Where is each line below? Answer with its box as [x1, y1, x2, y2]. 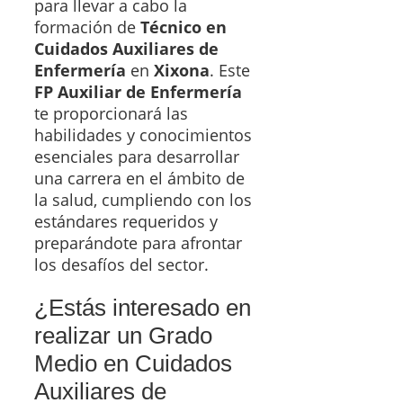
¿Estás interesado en [34, 294, 251, 322]
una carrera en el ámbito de [34, 166, 245, 189]
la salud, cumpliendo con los [34, 188, 252, 210]
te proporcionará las [34, 102, 188, 124]
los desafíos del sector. [34, 253, 209, 275]
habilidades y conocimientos [34, 123, 252, 146]
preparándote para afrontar [34, 231, 242, 254]
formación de [34, 15, 140, 38]
